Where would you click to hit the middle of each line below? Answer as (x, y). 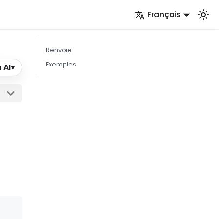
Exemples (61, 64)
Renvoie (59, 50)
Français (164, 14)
